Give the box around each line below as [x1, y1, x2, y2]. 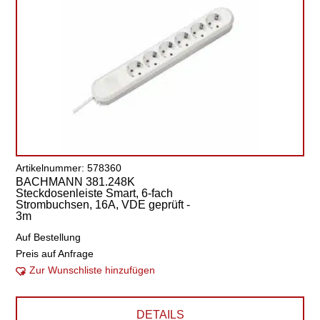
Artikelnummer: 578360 [16, 162, 122, 174]
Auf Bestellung [16, 231, 81, 243]
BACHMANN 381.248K [16, 176, 136, 188]
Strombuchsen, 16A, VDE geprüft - [16, 199, 191, 211]
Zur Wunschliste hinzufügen [29, 264, 156, 276]
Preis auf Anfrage [16, 248, 94, 259]
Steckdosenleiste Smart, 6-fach [16, 187, 174, 199]
